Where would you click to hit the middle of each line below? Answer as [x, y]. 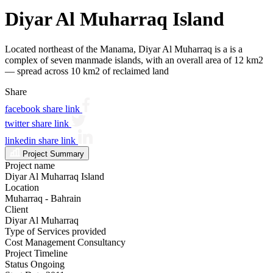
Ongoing [48, 264]
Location [22, 187]
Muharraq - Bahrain [43, 198]
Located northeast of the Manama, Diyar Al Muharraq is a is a [124, 49]
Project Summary [53, 154]
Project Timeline [36, 253]
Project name [30, 165]
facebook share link [44, 108]
